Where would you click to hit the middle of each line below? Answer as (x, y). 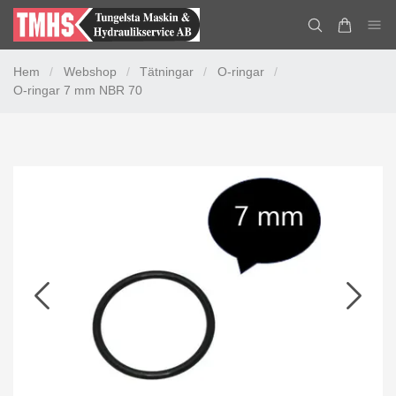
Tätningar (167, 72)
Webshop (90, 72)
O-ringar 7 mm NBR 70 (78, 91)
